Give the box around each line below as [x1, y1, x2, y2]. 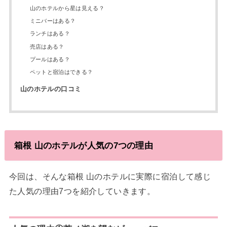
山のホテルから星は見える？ [29, 5, 104, 11]
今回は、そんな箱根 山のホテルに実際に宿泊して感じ [9, 172, 211, 181]
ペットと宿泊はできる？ [29, 69, 93, 75]
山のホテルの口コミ [20, 85, 82, 93]
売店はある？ [29, 43, 64, 50]
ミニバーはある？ [29, 17, 76, 24]
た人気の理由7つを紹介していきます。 [9, 186, 156, 196]
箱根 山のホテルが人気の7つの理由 [14, 140, 154, 150]
